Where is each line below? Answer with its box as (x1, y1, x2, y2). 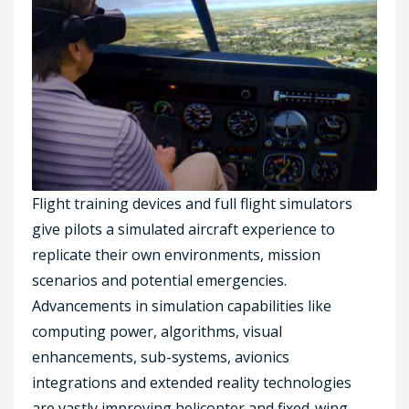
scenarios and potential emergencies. (32, 269, 287, 290)
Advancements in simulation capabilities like (32, 295, 331, 316)
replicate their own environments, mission (32, 244, 320, 265)
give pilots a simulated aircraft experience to (32, 218, 335, 239)
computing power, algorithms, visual (32, 320, 282, 341)
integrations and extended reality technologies (32, 372, 351, 393)
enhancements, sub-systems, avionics (32, 346, 289, 367)
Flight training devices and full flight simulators (32, 193, 352, 214)
